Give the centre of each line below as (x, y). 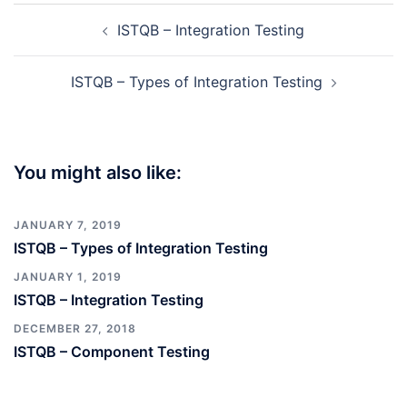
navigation (69, 40)
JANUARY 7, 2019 (68, 225)
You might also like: (98, 173)
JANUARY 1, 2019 (68, 277)
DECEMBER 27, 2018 (75, 328)
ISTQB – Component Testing (112, 352)
